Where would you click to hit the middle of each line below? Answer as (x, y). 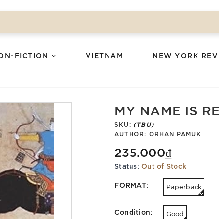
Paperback (184, 186)
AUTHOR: (132, 133)
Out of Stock (164, 165)
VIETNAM (104, 55)
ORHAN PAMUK (175, 133)
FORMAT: (131, 185)
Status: (127, 165)
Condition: (133, 212)
